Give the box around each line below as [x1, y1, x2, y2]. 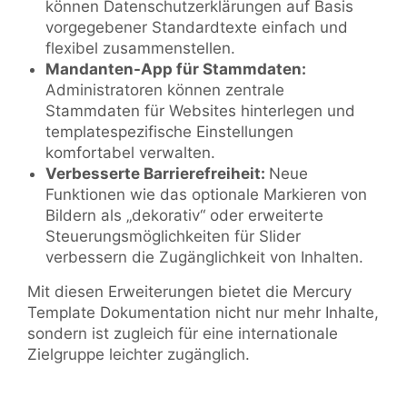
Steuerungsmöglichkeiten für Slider [45, 227, 301, 246]
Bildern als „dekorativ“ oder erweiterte [45, 206, 323, 225]
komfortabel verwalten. [45, 144, 215, 163]
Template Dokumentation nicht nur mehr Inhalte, [27, 303, 379, 323]
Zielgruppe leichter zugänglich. [27, 345, 250, 364]
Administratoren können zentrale [45, 81, 284, 100]
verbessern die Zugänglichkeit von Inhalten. [45, 248, 363, 267]
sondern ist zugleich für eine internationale [27, 324, 338, 343]
